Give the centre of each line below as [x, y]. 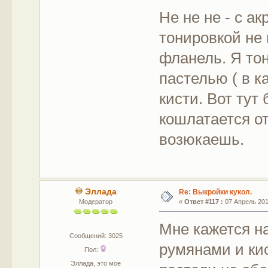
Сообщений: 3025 [96, 236]
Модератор [96, 202]
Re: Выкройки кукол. [215, 192]
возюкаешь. [202, 139]
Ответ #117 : [203, 202]
